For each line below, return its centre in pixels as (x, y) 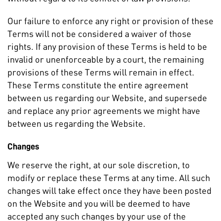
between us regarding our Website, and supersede (107, 98)
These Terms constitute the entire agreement (98, 85)
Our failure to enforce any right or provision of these (110, 21)
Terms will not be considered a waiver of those (99, 34)
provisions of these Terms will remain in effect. (101, 72)
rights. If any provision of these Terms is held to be (107, 46)
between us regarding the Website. (76, 123)
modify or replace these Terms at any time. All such (109, 178)
